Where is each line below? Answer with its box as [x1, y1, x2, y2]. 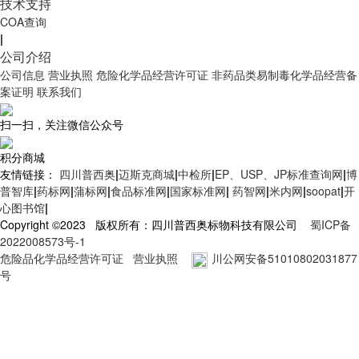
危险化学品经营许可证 [96, 66, 208, 83]
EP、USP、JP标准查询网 [215, 166, 343, 183]
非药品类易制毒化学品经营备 [212, 66, 357, 83]
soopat [306, 183, 341, 200]
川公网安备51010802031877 [212, 250, 357, 267]
